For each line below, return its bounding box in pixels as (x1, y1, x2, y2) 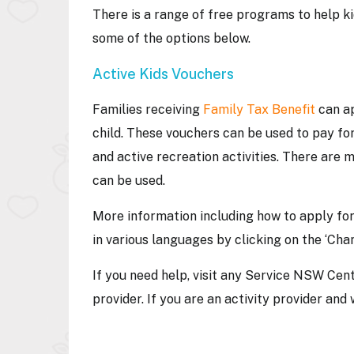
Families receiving (92, 102, 203, 117)
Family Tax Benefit (203, 102, 315, 117)
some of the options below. (92, 31, 273, 46)
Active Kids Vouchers (92, 66, 237, 82)
